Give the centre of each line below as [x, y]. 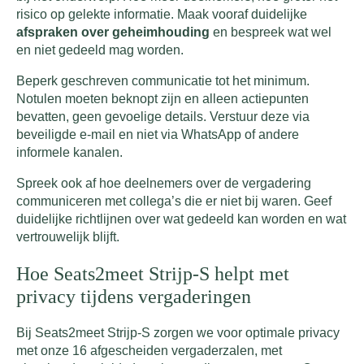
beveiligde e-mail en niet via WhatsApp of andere [158, 135]
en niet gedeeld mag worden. [100, 50]
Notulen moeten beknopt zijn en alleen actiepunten [162, 99]
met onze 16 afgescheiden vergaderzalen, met [149, 351]
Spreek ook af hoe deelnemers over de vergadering [164, 184]
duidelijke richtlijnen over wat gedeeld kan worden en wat [181, 219]
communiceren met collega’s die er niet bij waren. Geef [174, 201]
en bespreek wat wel [271, 32]
